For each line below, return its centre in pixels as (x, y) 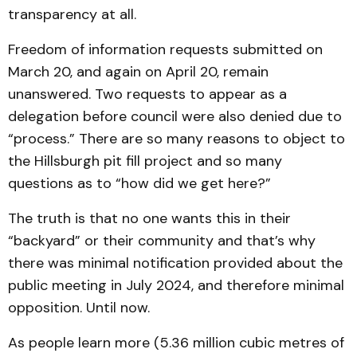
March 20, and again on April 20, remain (138, 72)
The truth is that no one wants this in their (149, 218)
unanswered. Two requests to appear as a (147, 94)
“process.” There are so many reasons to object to (177, 139)
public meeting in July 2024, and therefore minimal (176, 285)
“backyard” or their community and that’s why (162, 241)
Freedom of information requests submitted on (165, 49)
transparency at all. (72, 14)
